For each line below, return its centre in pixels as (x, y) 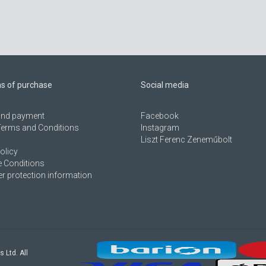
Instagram (160, 128)
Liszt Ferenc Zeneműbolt (187, 140)
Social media (165, 85)
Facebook (160, 116)
